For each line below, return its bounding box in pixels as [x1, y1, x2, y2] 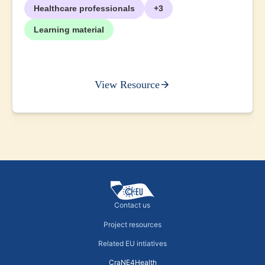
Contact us [114, 201, 151, 210]
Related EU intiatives [98, 238, 167, 248]
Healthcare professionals [34, 4, 135, 14]
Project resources [104, 219, 161, 229]
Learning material [34, 25, 104, 35]
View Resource [95, 79, 160, 91]
